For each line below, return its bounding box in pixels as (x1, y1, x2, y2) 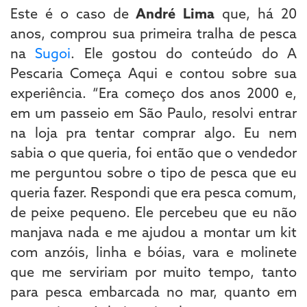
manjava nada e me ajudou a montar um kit (10, 223, 297, 241)
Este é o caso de (10, 4, 129, 22)
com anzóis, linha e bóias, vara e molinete (10, 243, 297, 260)
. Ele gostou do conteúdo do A (71, 44, 297, 62)
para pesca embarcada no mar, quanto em (10, 282, 297, 300)
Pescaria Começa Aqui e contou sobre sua (10, 64, 297, 82)
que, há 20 (214, 4, 297, 22)
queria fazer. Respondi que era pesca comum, (10, 183, 297, 201)
